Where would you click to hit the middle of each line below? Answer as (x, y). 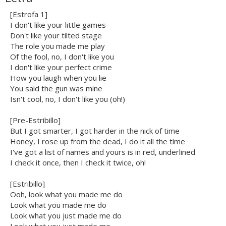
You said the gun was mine (56, 89)
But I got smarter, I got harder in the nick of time (95, 131)
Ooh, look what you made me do (66, 194)
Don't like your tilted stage (56, 36)
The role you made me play (58, 46)
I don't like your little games (58, 25)
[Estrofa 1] (29, 14)
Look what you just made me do (66, 216)
